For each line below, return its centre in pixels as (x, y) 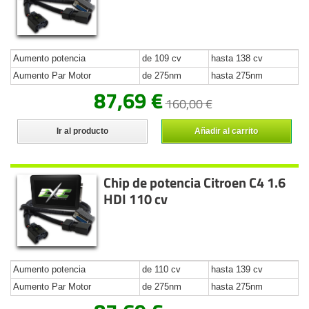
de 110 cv (161, 270)
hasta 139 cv (237, 270)
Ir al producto (82, 131)
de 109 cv (162, 58)
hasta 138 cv (237, 58)
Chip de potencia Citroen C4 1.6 (195, 182)
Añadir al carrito (227, 131)
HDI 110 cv (136, 199)
